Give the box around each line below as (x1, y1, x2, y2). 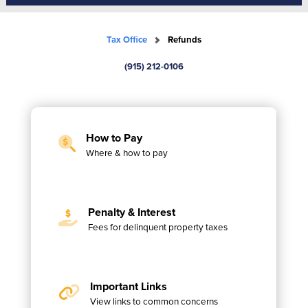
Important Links (89, 278, 167, 294)
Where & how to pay (85, 145, 168, 159)
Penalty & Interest (87, 203, 175, 220)
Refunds (168, 32, 201, 46)
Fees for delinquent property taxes (87, 219, 228, 233)
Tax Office (107, 32, 147, 46)
